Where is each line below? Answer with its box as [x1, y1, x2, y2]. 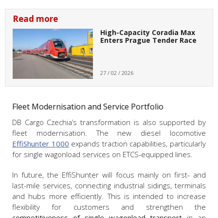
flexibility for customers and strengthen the [12, 201, 206, 212]
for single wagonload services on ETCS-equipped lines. [12, 149, 193, 159]
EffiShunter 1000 [12, 138, 69, 148]
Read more [13, 13, 58, 24]
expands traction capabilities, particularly [69, 138, 206, 148]
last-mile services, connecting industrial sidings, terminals [12, 180, 206, 190]
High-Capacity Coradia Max [100, 27, 195, 37]
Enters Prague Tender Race [100, 35, 197, 45]
